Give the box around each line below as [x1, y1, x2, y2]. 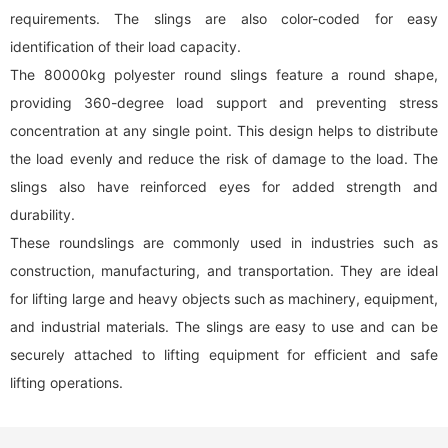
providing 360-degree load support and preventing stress [10, 94, 438, 111]
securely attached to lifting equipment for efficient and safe [10, 346, 438, 363]
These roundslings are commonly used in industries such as [10, 234, 438, 251]
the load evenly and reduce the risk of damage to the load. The [10, 150, 438, 167]
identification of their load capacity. [10, 38, 241, 55]
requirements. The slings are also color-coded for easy [10, 10, 438, 27]
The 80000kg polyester [10, 66, 184, 83]
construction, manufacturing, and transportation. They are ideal [10, 262, 438, 279]
